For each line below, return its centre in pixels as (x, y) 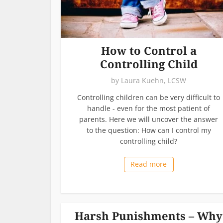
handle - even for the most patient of (149, 108)
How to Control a (149, 50)
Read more (149, 164)
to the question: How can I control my (149, 130)
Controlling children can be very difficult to (149, 97)
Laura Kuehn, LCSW (154, 80)
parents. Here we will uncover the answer (149, 119)
